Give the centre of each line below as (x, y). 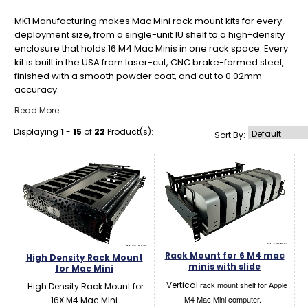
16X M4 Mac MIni (84, 300)
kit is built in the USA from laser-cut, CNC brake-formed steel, (149, 62)
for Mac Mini (84, 269)
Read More (37, 110)
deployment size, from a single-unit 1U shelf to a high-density (150, 35)
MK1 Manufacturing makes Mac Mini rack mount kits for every (148, 21)
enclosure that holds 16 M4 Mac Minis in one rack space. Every (151, 48)
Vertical (181, 285)
